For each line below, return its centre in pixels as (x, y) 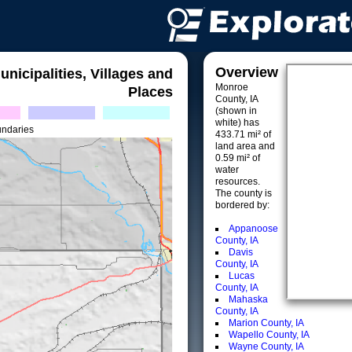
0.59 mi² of (238, 158)
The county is (244, 193)
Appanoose (253, 229)
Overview (247, 72)
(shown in (236, 111)
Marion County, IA (266, 323)
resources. (238, 181)
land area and (245, 146)
